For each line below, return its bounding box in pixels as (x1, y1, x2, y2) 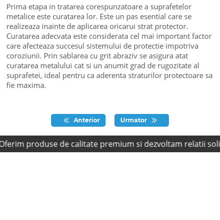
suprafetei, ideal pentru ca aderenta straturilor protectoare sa (6, 70, 213, 81)
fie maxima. (6, 80, 47, 90)
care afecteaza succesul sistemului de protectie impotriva (6, 41, 199, 51)
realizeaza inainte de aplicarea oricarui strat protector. (6, 21, 189, 31)
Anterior (73, 116, 100, 124)
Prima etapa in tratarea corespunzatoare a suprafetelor (6, 1, 192, 12)
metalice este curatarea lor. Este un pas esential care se (6, 11, 192, 22)
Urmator (120, 116, 147, 124)
